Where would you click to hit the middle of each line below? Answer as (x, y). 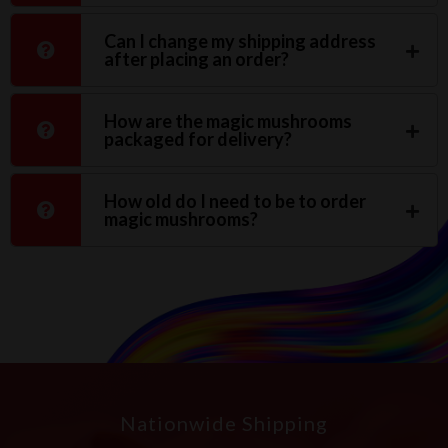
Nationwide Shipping (224, 422)
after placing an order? (196, 58)
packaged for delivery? (198, 138)
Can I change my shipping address (240, 40)
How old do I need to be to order (235, 200)
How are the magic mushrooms (228, 120)
